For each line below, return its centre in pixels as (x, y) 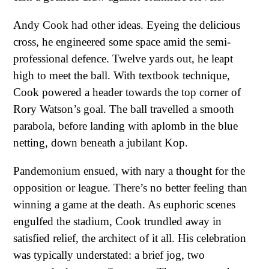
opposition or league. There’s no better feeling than (130, 188)
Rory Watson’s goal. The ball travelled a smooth (124, 109)
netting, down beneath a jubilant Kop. (101, 142)
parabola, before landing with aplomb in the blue (125, 125)
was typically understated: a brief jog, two (109, 255)
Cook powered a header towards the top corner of (127, 92)
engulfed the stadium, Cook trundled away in (117, 222)
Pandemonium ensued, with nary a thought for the (129, 171)
